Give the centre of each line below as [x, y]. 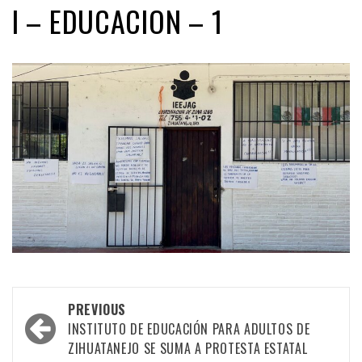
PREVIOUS [97, 310]
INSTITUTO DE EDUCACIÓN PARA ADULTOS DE [189, 329]
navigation [67, 335]
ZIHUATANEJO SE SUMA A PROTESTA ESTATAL [188, 349]
